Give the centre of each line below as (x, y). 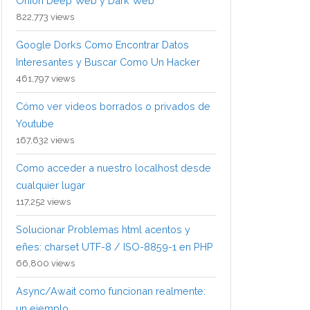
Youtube (35, 124)
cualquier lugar (51, 185)
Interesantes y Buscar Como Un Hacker (108, 62)
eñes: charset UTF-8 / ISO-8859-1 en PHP (115, 247)
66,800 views (45, 264)
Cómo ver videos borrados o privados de (113, 107)
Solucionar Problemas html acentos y (103, 230)
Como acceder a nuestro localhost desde (113, 168)
